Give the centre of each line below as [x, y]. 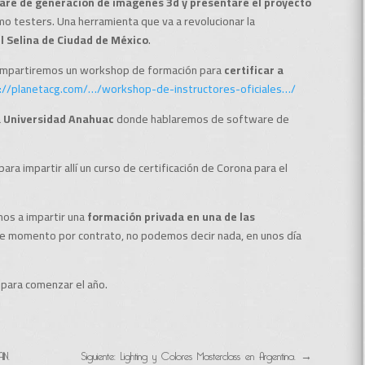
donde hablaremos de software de [203, 119]
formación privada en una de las [172, 216]
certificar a [254, 70]
